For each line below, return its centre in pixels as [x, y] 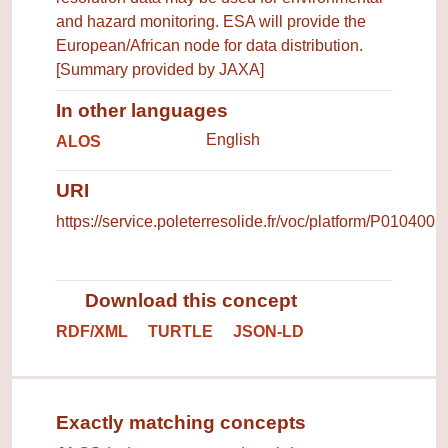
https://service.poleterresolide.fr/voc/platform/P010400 [245, 221]
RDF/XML [92, 331]
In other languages [142, 110]
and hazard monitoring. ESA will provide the [211, 21]
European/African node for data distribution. [209, 45]
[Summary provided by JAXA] [160, 69]
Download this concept [188, 300]
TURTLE [180, 331]
